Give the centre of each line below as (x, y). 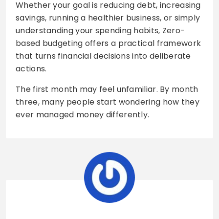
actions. (31, 68)
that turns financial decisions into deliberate (103, 56)
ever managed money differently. (83, 114)
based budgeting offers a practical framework (109, 43)
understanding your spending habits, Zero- (100, 30)
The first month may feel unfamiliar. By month (107, 89)
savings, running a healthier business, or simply (108, 18)
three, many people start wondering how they (108, 102)
